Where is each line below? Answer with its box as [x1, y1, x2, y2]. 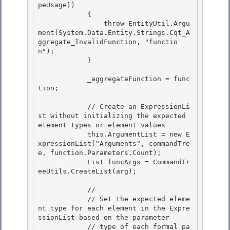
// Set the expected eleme [38, 195, 87, 203]
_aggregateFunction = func [38, 75, 87, 83]
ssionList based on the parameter [38, 214, 169, 222]
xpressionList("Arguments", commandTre [38, 140, 190, 148]
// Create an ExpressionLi [38, 103, 87, 111]
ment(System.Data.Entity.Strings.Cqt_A [38, 29, 190, 37]
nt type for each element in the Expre [38, 204, 190, 213]
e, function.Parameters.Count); [38, 149, 165, 157]
